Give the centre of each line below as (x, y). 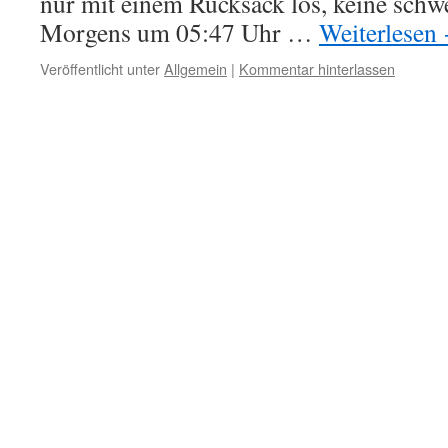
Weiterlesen (381, 32)
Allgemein (195, 68)
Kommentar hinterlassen (317, 68)
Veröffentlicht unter (100, 68)
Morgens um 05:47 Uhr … (179, 32)
